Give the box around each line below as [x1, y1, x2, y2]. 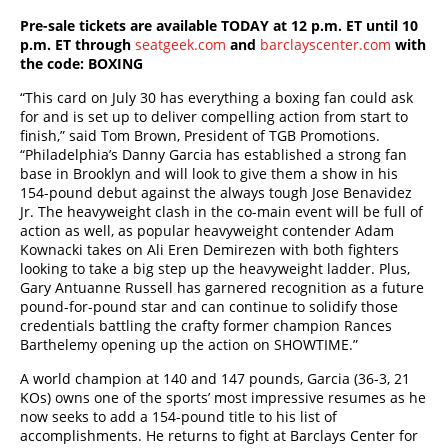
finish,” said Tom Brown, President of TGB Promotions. [20, 126, 380, 145]
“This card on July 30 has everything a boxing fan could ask [20, 88, 413, 107]
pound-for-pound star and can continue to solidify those [20, 297, 398, 316]
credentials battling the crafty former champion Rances [20, 316, 392, 335]
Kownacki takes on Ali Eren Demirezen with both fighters [20, 240, 399, 259]
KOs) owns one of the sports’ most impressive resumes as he [20, 388, 426, 407]
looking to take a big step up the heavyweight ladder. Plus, [20, 259, 410, 278]
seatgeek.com [135, 35, 226, 54]
